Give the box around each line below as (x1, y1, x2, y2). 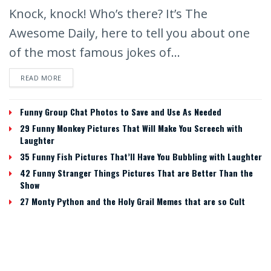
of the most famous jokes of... (9, 44, 180, 60)
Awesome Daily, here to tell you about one (9, 24, 250, 41)
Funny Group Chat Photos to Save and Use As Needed (20, 105, 221, 118)
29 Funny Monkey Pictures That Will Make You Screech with (20, 121, 243, 134)
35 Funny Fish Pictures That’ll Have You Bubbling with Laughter (20, 149, 262, 163)
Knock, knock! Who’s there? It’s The (9, 5, 207, 22)
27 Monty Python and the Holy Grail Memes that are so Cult (20, 194, 245, 207)
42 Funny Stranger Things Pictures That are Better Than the (20, 166, 253, 179)
